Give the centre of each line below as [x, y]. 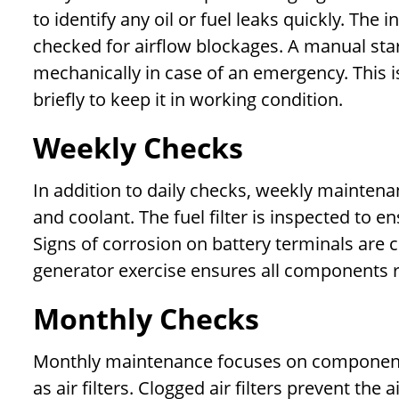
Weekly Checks [138, 148]
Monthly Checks [146, 319]
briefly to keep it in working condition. [188, 100]
